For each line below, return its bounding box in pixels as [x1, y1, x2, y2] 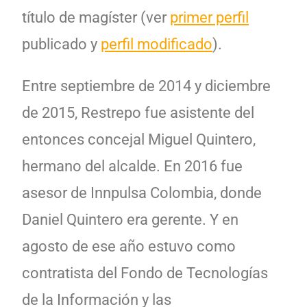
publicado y [22, 35, 101, 53]
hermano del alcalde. [22, 157, 160, 175]
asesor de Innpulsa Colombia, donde [22, 184, 262, 201]
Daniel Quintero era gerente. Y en [22, 210, 238, 228]
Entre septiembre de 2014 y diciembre [22, 77, 271, 95]
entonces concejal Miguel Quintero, [22, 130, 256, 148]
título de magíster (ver [22, 8, 170, 26]
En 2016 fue [164, 157, 243, 175]
